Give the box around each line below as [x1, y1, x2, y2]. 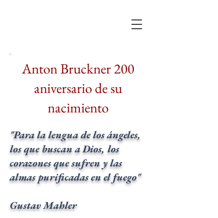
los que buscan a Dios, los [10, 142, 119, 155]
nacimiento [47, 98, 109, 117]
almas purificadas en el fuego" [10, 170, 141, 183]
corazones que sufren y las [10, 156, 122, 169]
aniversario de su [34, 79, 122, 97]
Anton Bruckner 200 [21, 59, 134, 78]
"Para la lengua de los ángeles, [10, 128, 141, 141]
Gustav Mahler [10, 199, 77, 212]
